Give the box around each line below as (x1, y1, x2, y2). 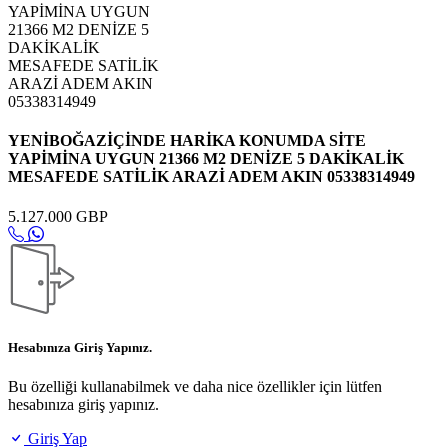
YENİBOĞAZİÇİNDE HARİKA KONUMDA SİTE (8, 132, 366, 150)
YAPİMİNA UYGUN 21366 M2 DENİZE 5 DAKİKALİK (8, 150, 404, 168)
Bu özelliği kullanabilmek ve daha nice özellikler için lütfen (8, 378, 382, 395)
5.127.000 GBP (8, 207, 108, 225)
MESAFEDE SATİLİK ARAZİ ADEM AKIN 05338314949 (8, 168, 415, 186)
